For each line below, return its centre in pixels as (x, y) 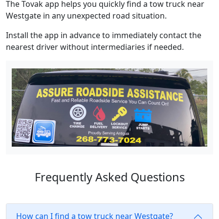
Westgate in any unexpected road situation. (86, 16)
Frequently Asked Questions (109, 177)
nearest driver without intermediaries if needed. (95, 47)
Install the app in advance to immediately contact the (104, 35)
